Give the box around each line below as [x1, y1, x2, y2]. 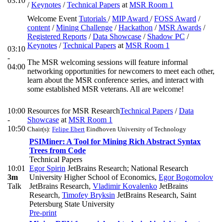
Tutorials [79, 14, 108, 23]
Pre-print [29, 209, 56, 218]
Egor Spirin [29, 164, 65, 173]
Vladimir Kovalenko [93, 182, 157, 191]
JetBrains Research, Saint [115, 191, 196, 200]
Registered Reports [27, 32, 87, 41]
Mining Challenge [56, 23, 112, 32]
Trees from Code [29, 146, 86, 155]
